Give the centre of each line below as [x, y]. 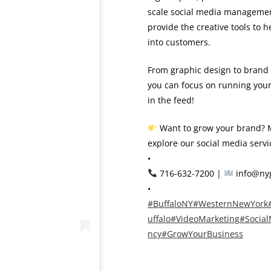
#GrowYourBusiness [202, 234]
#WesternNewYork [230, 204]
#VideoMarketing [205, 219]
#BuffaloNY [170, 204]
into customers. [179, 42]
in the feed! [171, 100]
